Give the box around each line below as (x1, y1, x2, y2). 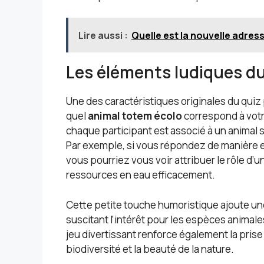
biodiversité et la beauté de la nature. (66, 242, 234, 256)
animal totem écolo (88, 109, 182, 123)
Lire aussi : (78, 29, 128, 42)
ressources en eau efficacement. (66, 168, 215, 182)
